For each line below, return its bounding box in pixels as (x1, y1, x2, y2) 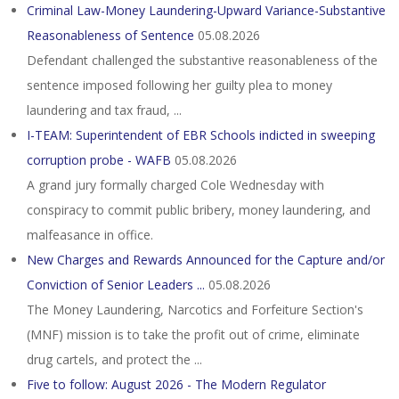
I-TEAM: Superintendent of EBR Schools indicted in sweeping (27, 126, 375, 143)
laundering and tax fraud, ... (27, 102, 182, 118)
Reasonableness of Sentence (27, 27, 194, 44)
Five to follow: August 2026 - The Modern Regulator (27, 376, 326, 393)
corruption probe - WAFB (27, 151, 171, 168)
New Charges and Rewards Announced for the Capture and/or (27, 251, 385, 268)
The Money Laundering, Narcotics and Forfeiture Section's (27, 301, 363, 318)
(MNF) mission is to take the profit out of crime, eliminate (27, 326, 360, 343)
